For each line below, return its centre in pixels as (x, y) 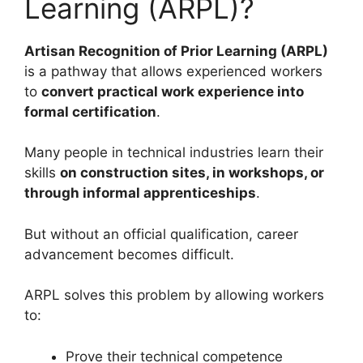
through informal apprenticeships (140, 193)
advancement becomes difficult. (129, 254)
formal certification (90, 111)
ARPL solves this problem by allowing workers (174, 295)
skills (42, 173)
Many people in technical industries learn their (174, 153)
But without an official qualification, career (161, 234)
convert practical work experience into (173, 91)
